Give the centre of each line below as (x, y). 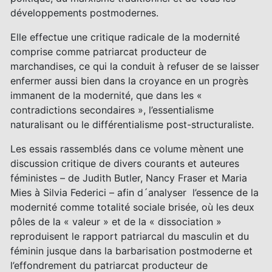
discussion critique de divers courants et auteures (125, 163)
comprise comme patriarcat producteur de (109, 51)
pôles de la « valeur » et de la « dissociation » (116, 221)
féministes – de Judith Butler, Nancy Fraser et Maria (129, 178)
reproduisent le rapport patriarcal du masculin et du (130, 236)
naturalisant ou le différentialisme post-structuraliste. (132, 124)
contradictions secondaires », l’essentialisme (112, 110)
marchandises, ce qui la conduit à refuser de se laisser (135, 66)
